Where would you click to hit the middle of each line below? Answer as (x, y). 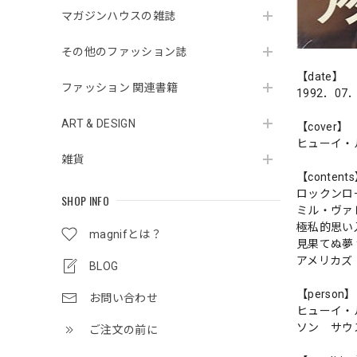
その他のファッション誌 (124, 52)
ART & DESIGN (98, 124)
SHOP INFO (85, 200)
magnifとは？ (126, 234)
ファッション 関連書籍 (120, 88)
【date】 (320, 76)
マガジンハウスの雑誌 (119, 16)
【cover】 (323, 127)
